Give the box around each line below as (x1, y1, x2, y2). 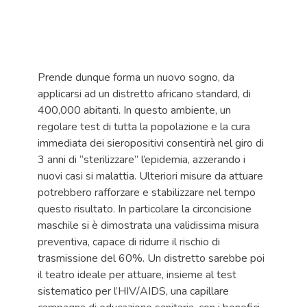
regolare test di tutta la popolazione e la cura (38, 119, 250, 134)
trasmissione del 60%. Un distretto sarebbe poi (38, 251, 265, 266)
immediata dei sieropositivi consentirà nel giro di (38, 136, 264, 151)
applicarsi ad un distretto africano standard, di (38, 86, 251, 101)
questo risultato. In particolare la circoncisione (38, 201, 251, 217)
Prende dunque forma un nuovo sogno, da (38, 70, 234, 85)
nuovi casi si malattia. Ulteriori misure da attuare (38, 169, 263, 184)
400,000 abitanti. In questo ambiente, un (38, 103, 231, 118)
